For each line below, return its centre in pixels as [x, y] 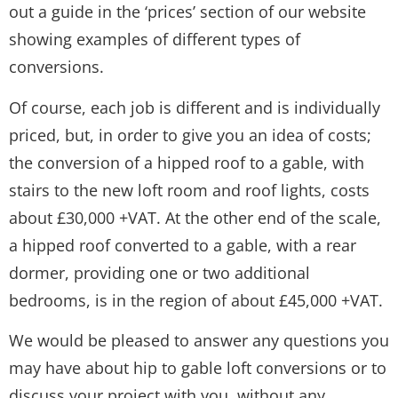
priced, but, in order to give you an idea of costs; [190, 135]
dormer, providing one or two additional [159, 272]
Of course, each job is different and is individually [195, 107]
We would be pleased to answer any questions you [199, 341]
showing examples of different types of [155, 40]
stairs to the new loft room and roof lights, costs [189, 190]
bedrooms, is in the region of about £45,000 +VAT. [196, 300]
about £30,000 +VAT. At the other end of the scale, [195, 217]
